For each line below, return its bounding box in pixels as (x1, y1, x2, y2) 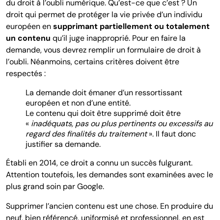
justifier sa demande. (26, 138, 101, 149)
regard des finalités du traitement (26, 128, 149, 139)
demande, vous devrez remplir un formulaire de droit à (6, 44, 201, 55)
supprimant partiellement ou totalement (53, 21, 210, 31)
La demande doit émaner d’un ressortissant (26, 87, 182, 98)
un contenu (6, 32, 51, 43)
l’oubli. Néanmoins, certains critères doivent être (6, 56, 179, 67)
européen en (6, 21, 53, 31)
